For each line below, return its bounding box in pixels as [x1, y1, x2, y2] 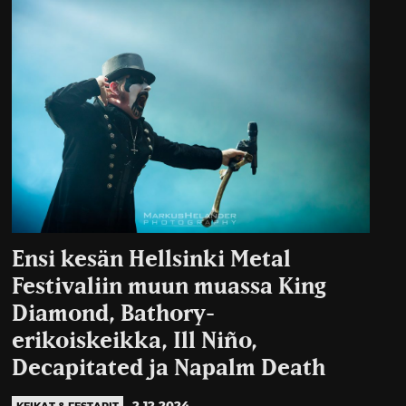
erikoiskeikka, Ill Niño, [12, 330, 258, 353]
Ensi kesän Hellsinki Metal [12, 248, 292, 272]
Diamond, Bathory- [12, 303, 216, 326]
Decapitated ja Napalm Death [12, 357, 332, 381]
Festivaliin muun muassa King [12, 275, 327, 299]
